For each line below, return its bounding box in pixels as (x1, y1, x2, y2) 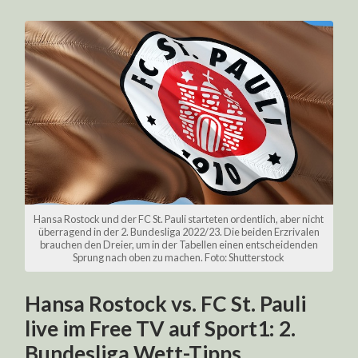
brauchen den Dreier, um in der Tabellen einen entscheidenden (39, 238, 318, 252)
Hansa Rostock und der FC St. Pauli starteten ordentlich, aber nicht (34, 213, 324, 226)
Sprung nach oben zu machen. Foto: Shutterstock (73, 251, 285, 265)
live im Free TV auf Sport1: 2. (25, 316, 296, 342)
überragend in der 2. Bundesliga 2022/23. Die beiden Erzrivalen (38, 225, 320, 239)
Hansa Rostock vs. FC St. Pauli (25, 291, 307, 317)
